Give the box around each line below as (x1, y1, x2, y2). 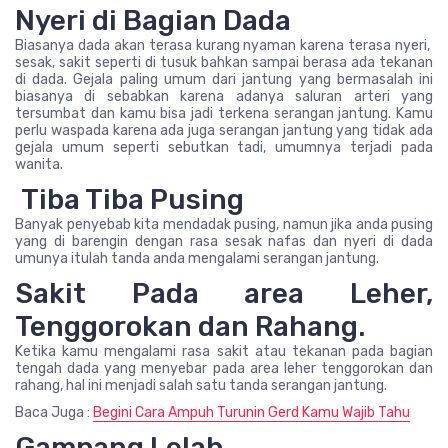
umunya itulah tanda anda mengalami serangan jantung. (15, 249, 379, 267)
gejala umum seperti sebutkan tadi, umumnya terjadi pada (15, 138, 433, 156)
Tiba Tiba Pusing (15, 182, 244, 216)
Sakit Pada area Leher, (15, 276, 433, 310)
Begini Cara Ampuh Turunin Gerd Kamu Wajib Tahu (93, 403, 410, 421)
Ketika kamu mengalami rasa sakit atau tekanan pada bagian (15, 342, 433, 360)
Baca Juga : (15, 403, 93, 421)
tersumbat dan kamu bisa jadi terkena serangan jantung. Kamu (15, 104, 433, 122)
